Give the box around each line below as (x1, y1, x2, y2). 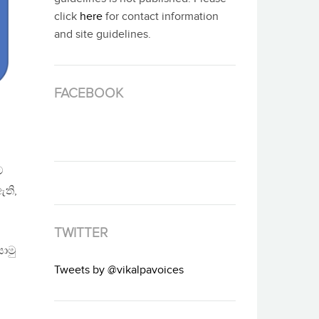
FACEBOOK (54, 85, 123, 102)
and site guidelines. (54, 28, 151, 42)
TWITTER (54, 225, 108, 241)
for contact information (103, 10, 219, 24)
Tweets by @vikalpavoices (54, 263, 184, 278)
